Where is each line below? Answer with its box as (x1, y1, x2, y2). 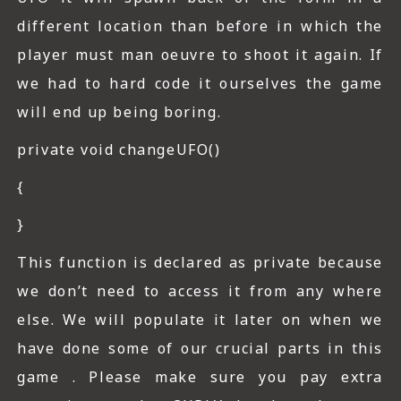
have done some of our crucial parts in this (17, 338, 383, 359)
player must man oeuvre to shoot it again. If (17, 45, 383, 65)
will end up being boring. (17, 102, 222, 123)
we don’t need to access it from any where (17, 281, 383, 302)
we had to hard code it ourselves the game (17, 73, 383, 94)
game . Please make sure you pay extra (17, 367, 383, 388)
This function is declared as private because (17, 252, 383, 273)
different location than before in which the (17, 16, 383, 37)
